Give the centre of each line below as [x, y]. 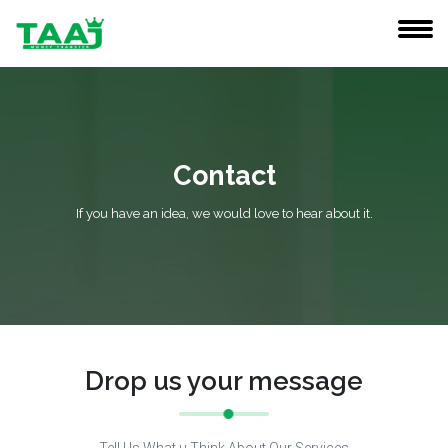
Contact [224, 175]
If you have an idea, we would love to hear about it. [224, 213]
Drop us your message [224, 381]
